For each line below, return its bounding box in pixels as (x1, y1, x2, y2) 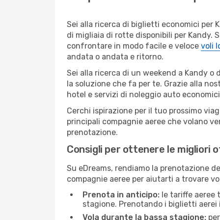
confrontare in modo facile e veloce (67, 41, 201, 51)
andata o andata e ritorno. (67, 52, 164, 61)
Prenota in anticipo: (82, 190, 160, 199)
